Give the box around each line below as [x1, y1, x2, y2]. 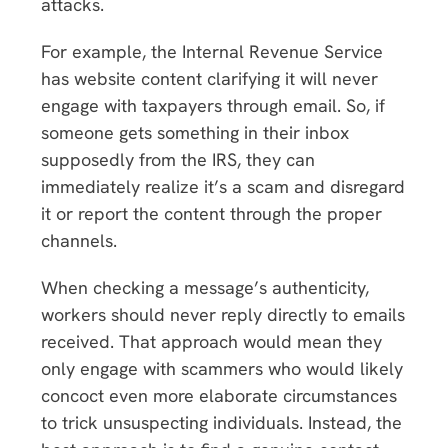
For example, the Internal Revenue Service [41, 39, 383, 63]
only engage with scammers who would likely [41, 356, 403, 380]
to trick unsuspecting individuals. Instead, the [41, 410, 402, 434]
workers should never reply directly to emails [41, 302, 405, 326]
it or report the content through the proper [41, 201, 382, 225]
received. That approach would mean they [41, 329, 382, 353]
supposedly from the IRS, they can [41, 147, 315, 171]
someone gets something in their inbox [41, 120, 349, 144]
